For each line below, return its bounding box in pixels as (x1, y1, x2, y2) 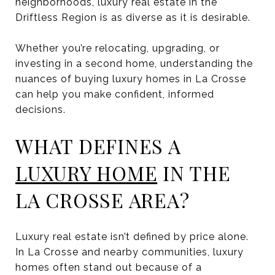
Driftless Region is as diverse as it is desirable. (15, 11, 250, 23)
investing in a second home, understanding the (15, 57, 253, 69)
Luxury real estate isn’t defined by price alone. (15, 230, 249, 242)
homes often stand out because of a (15, 261, 202, 273)
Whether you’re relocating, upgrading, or (15, 42, 220, 54)
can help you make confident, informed (15, 88, 214, 100)
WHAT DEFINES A (15, 132, 181, 159)
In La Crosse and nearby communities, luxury (15, 246, 244, 258)
